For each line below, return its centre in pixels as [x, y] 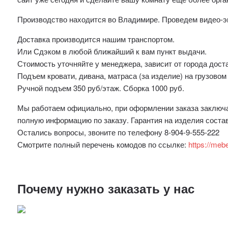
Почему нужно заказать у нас [106, 188]
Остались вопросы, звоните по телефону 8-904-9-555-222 [119, 132]
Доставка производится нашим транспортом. [96, 39]
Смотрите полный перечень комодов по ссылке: [103, 144]
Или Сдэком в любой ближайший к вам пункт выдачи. [112, 51]
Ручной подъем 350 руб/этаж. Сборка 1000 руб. [101, 88]
